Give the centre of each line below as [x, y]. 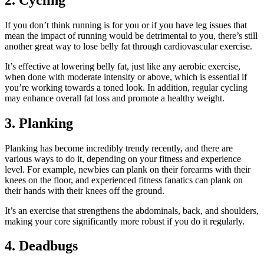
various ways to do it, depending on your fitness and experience [123, 159]
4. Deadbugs [41, 246]
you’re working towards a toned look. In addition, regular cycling [126, 87]
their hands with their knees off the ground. [85, 190]
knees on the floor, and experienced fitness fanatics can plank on [124, 180]
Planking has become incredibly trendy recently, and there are [119, 148]
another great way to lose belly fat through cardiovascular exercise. [128, 46]
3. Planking [39, 123]
